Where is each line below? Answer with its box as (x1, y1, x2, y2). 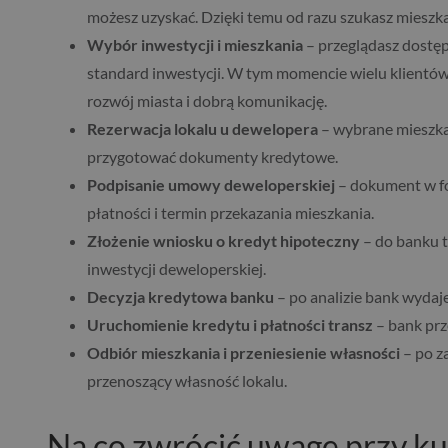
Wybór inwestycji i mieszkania (87, 35, 303, 55)
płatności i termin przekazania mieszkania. (87, 203, 374, 223)
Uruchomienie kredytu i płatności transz (87, 315, 373, 335)
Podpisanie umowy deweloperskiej (87, 175, 335, 195)
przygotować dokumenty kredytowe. (87, 147, 338, 167)
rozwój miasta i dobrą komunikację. (87, 91, 327, 111)
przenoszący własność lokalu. (87, 371, 287, 391)
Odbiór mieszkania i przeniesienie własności (87, 343, 400, 363)
